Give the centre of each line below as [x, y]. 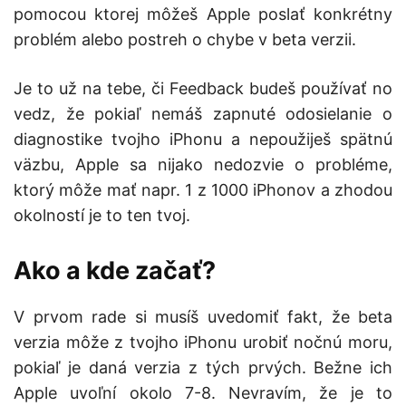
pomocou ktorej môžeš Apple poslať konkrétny [203, 14]
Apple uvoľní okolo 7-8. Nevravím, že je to [203, 393]
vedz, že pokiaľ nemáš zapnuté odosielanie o [203, 114]
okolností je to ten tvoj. [102, 216]
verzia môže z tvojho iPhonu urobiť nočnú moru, [203, 343]
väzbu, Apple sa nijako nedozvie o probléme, [203, 165]
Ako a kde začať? [115, 271]
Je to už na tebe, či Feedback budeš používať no [203, 89]
